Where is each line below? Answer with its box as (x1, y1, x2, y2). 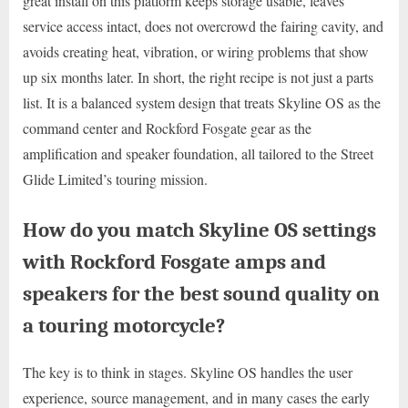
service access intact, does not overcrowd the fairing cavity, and (23, 15, 383, 36)
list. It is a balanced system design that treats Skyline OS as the (23, 92, 381, 112)
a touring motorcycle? (23, 312, 225, 338)
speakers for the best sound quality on (23, 280, 380, 306)
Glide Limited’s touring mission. (23, 168, 208, 189)
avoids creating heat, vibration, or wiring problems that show (23, 41, 369, 61)
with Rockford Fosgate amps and (23, 249, 326, 274)
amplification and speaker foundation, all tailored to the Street (23, 143, 373, 163)
